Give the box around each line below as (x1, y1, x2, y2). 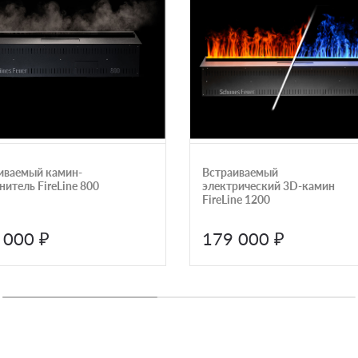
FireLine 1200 (201, 192, 270, 206)
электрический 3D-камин (201, 178, 335, 193)
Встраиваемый (201, 165, 278, 179)
